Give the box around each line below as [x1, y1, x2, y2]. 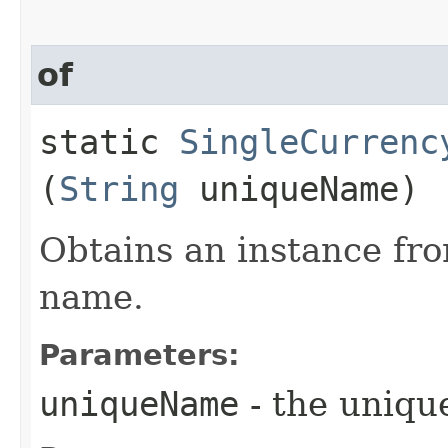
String [59, 168, 179, 209]
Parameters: [39, 337, 240, 372]
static [39, 121, 179, 162]
